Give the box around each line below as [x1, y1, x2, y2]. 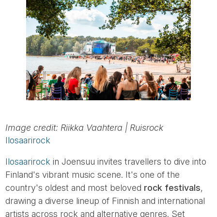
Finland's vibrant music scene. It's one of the [5, 169, 180, 180]
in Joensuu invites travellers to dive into [50, 156, 207, 167]
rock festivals [144, 182, 201, 193]
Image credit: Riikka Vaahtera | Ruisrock [5, 122, 164, 133]
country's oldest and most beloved [5, 182, 144, 193]
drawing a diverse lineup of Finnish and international [5, 195, 205, 206]
